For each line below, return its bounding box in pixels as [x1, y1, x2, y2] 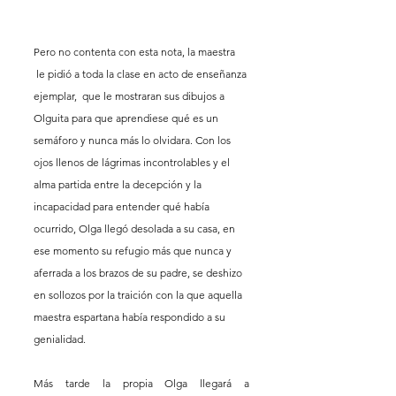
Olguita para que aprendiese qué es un [34, 110, 221, 125]
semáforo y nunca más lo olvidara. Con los [34, 133, 233, 147]
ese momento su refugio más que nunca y [34, 243, 234, 257]
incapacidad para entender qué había [34, 199, 212, 213]
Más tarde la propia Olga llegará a [34, 376, 249, 390]
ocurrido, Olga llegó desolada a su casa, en [34, 221, 238, 235]
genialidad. [34, 331, 91, 346]
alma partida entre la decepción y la [34, 177, 204, 191]
